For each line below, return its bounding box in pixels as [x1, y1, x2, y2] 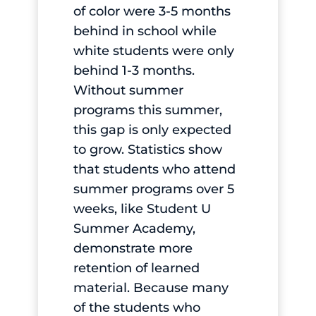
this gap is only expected [73, 121, 231, 138]
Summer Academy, [73, 220, 195, 236]
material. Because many [73, 279, 229, 296]
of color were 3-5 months [73, 3, 231, 19]
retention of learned [73, 260, 200, 276]
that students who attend [73, 161, 236, 177]
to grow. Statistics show [73, 141, 222, 157]
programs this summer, [73, 102, 222, 118]
